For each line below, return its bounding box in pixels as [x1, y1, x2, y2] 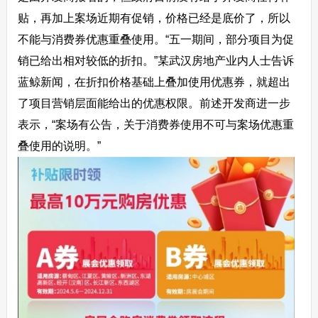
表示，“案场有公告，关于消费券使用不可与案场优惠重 [17, 118, 294, 131]
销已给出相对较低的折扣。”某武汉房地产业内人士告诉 [17, 54, 294, 67]
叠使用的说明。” [17, 139, 101, 152]
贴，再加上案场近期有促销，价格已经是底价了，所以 [17, 11, 290, 24]
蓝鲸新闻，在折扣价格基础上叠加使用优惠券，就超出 [17, 75, 290, 88]
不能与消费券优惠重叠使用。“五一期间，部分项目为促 [17, 33, 294, 45]
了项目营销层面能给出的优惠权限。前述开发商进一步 [17, 97, 290, 109]
